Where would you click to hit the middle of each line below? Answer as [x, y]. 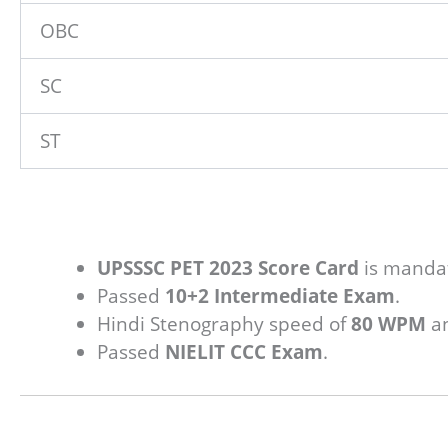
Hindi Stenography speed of [224, 324]
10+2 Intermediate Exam [280, 296]
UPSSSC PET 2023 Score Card [228, 268]
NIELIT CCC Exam [244, 352]
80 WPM [388, 324]
